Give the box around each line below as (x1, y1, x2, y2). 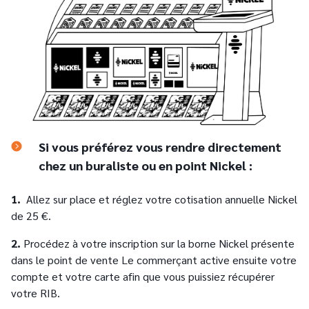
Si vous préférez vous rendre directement (39, 138, 281, 154)
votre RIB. (11, 285, 60, 300)
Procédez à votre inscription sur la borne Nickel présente (23, 235, 295, 250)
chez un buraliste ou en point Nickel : (39, 157, 252, 173)
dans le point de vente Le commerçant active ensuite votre (11, 252, 297, 267)
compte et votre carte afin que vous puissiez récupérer (11, 268, 275, 283)
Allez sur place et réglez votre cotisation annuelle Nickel (21, 191, 297, 206)
